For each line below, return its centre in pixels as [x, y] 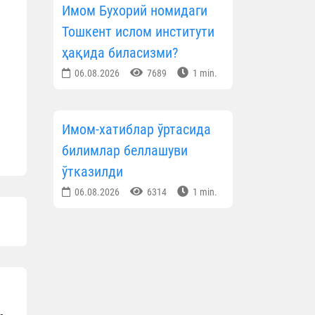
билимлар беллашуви [125, 151]
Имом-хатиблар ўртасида [136, 130]
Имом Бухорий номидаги [135, 11]
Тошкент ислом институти [138, 32]
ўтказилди [92, 172]
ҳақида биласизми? [120, 53]
